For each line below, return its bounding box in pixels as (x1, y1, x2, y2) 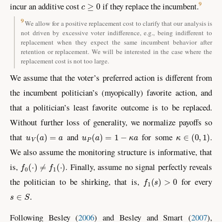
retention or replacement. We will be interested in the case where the (21, 47, 212, 56)
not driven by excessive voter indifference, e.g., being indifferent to (21, 28, 212, 37)
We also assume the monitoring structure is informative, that (10, 146, 212, 158)
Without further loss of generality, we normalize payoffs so (10, 116, 212, 128)
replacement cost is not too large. (21, 56, 109, 65)
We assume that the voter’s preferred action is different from (10, 72, 212, 84)
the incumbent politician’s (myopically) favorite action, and (10, 87, 212, 99)
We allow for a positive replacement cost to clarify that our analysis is (24, 18, 212, 28)
